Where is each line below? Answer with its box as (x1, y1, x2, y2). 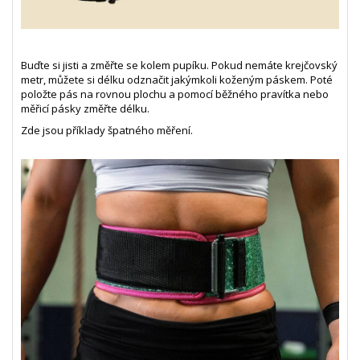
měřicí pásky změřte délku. (21, 100, 149, 116)
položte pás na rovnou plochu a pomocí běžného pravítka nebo (21, 86, 329, 101)
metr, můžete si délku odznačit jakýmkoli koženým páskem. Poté (21, 72, 333, 87)
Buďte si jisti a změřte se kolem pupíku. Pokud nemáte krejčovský (21, 57, 337, 72)
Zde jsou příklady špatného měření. (21, 122, 193, 137)
